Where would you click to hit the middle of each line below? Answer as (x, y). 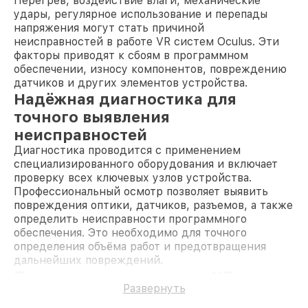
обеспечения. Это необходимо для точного (130, 232)
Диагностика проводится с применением (127, 150)
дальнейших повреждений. (88, 260)
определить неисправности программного (130, 219)
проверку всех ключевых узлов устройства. (133, 177)
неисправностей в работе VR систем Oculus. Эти (146, 41)
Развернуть (154, 288)
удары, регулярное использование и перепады (141, 14)
